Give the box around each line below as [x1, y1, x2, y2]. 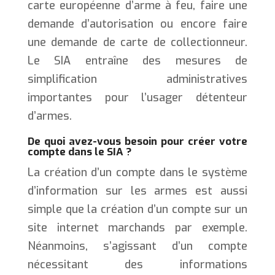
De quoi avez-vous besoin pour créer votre [27, 134, 248, 149]
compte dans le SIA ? [27, 144, 132, 159]
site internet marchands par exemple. [27, 220, 248, 235]
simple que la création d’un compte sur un [27, 201, 248, 217]
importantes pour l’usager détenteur [27, 90, 248, 105]
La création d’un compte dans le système [27, 165, 248, 180]
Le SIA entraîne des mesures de [27, 53, 248, 68]
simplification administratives [27, 71, 248, 87]
